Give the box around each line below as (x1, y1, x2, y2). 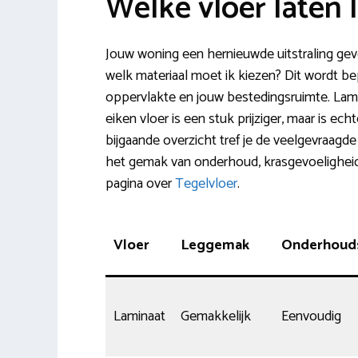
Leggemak (181, 233, 249, 257)
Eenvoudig (281, 304, 341, 328)
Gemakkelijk (181, 304, 251, 328)
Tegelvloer (175, 171, 237, 196)
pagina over (105, 171, 175, 196)
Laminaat (113, 304, 165, 328)
